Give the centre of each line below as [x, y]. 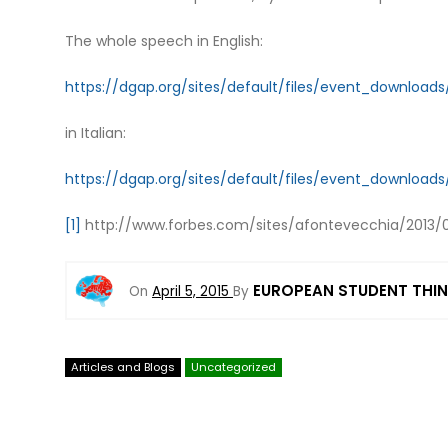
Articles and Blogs [122, 367]
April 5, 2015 [190, 291]
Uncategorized [233, 367]
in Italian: [95, 133]
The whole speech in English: [163, 41]
